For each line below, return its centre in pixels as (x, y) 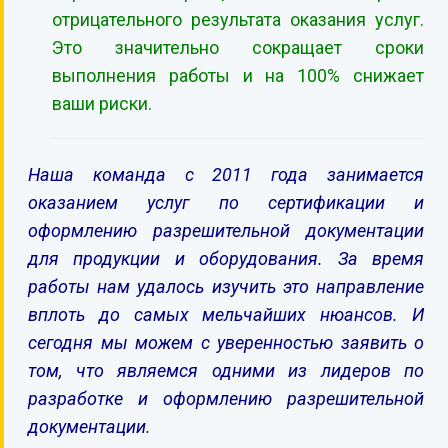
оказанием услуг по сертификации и (226, 202)
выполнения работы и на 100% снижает (238, 75)
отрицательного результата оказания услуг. (238, 19)
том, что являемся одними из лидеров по (226, 370)
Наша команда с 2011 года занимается (226, 174)
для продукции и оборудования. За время (226, 258)
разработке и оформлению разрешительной (226, 398)
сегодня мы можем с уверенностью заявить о (226, 342)
